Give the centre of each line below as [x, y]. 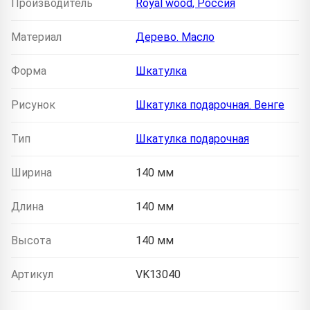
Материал [36, 37]
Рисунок [33, 104]
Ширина [31, 172]
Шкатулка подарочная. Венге [210, 104]
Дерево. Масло [175, 37]
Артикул [32, 274]
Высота [31, 240]
